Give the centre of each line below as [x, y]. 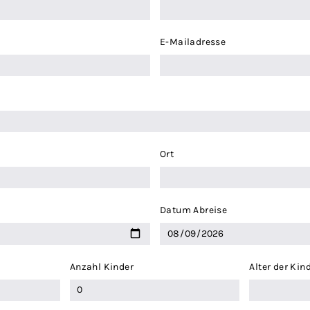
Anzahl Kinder [101, 266]
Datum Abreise [193, 210]
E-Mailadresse [193, 42]
